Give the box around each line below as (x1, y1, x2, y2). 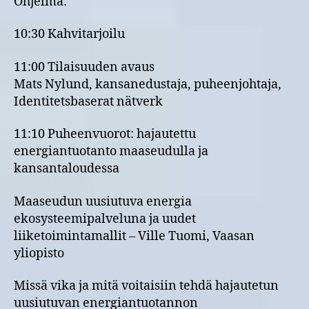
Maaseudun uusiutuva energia (14, 193, 192, 210)
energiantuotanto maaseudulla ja (14, 143, 208, 159)
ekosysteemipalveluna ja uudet (14, 210, 196, 227)
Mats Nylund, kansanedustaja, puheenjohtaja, (14, 76, 281, 92)
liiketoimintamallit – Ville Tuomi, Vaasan (14, 228, 255, 244)
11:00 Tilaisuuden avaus (14, 59, 154, 75)
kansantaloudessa (14, 161, 119, 177)
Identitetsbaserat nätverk (14, 93, 163, 110)
